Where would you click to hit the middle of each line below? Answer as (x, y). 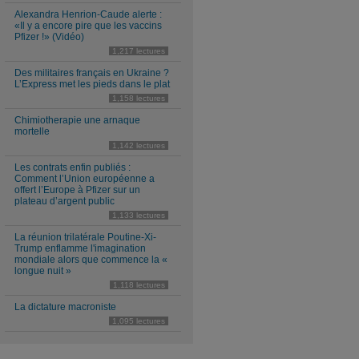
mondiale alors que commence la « (91, 260)
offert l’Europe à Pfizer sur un (77, 190)
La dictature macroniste (65, 307)
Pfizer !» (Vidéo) (49, 37)
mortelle (32, 131)
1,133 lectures (139, 215)
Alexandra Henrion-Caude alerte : (88, 14)
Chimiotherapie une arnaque (77, 120)
